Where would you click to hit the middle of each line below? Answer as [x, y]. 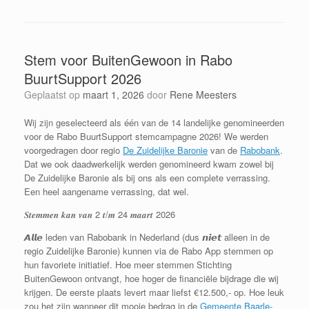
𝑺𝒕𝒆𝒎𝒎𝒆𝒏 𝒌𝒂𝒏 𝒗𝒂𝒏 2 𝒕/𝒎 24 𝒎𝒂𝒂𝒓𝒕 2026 [100, 215]
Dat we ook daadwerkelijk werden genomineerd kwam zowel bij [149, 164]
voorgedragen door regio [73, 150]
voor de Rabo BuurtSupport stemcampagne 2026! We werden [146, 137]
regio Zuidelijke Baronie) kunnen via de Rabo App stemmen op [149, 251]
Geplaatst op [57, 95]
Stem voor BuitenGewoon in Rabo [128, 60]
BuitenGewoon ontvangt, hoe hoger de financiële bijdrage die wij [151, 279]
